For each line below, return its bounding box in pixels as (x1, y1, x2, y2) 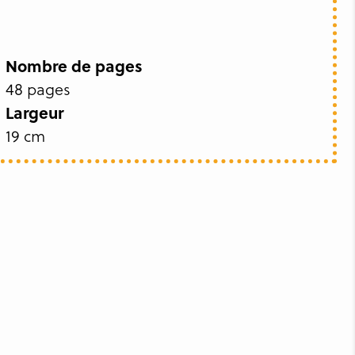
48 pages (5, 77, 71, 101)
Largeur (5, 101, 63, 124)
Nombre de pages (5, 54, 143, 77)
